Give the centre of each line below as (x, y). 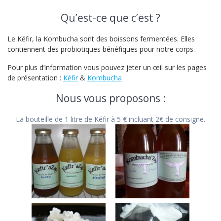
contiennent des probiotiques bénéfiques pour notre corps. (101, 49)
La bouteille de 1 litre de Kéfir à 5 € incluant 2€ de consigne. (110, 119)
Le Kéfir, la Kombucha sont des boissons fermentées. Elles (101, 39)
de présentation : (35, 78)
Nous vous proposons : (110, 98)
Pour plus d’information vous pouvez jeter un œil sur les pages (107, 68)
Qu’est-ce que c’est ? (110, 18)
